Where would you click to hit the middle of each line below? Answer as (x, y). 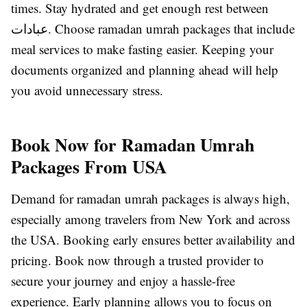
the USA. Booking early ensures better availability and (153, 240)
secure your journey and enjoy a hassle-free (123, 281)
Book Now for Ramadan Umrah (133, 145)
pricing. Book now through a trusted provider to (137, 260)
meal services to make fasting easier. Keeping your (142, 49)
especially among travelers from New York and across (150, 219)
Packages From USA (89, 167)
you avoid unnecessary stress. (87, 90)
